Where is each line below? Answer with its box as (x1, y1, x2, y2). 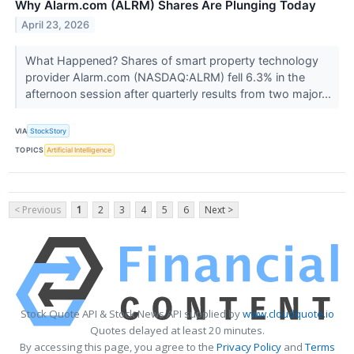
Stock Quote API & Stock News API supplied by (20, 306, 243, 321)
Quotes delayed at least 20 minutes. (89, 322, 265, 337)
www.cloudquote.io (242, 306, 334, 321)
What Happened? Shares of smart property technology (24, 54, 318, 68)
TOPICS (15, 145, 44, 155)
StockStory (30, 126, 67, 136)
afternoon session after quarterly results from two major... (24, 87, 334, 101)
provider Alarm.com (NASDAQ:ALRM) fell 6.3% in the (24, 70, 305, 85)
